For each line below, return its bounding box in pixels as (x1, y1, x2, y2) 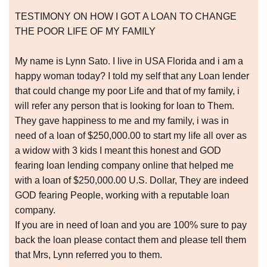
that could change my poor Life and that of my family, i (15, 86, 240, 97)
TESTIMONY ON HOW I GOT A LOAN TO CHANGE (15, 11, 237, 22)
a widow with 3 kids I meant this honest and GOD (15, 145, 221, 156)
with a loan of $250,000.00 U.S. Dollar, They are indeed (15, 175, 249, 186)
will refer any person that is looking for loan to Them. (15, 101, 234, 111)
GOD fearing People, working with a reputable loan (15, 190, 229, 201)
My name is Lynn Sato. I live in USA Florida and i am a (15, 56, 243, 67)
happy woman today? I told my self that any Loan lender (15, 71, 249, 82)
